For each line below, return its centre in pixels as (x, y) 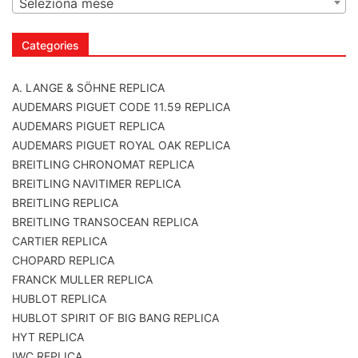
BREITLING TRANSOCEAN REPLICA (105, 222)
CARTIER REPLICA (60, 241)
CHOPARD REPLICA (63, 261)
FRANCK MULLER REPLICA (82, 280)
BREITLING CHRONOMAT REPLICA (103, 165)
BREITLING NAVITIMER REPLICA (96, 184)
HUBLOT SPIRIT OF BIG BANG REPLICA (115, 318)
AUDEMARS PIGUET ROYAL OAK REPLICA (121, 145)
